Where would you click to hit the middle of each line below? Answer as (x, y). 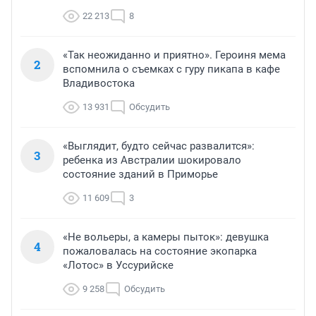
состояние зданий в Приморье (140, 174)
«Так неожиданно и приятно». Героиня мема (174, 55)
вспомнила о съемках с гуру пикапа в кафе (171, 69)
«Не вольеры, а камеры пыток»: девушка (166, 237)
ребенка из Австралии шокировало (152, 160)
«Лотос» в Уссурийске (118, 265)
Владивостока (99, 83)
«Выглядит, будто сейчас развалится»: (159, 146)
